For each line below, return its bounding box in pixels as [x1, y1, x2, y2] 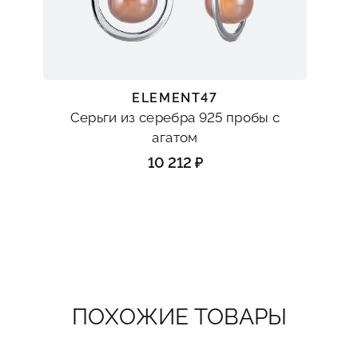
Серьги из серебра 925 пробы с [70, 109, 280, 126]
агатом [152, 129, 198, 146]
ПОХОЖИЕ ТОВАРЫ [71, 304, 287, 331]
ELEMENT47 [132, 90, 218, 106]
